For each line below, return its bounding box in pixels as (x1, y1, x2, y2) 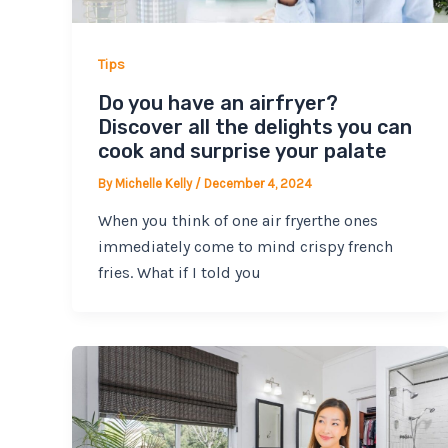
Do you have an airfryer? (97, 90, 338, 115)
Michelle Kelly (114, 175, 195, 191)
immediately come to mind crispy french (97, 237, 393, 257)
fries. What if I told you (97, 263, 261, 283)
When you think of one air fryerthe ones (97, 211, 378, 231)
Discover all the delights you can (97, 114, 412, 139)
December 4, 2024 (203, 175, 312, 191)
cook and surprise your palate (97, 138, 387, 163)
